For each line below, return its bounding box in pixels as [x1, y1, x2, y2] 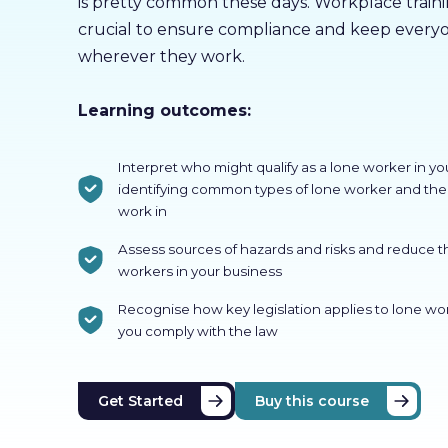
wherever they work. [77, 47, 245, 66]
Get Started [97, 392, 183, 410]
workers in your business [117, 263, 282, 279]
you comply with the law [117, 323, 278, 339]
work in [117, 203, 167, 219]
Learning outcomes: [77, 101, 251, 120]
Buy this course [254, 392, 369, 410]
